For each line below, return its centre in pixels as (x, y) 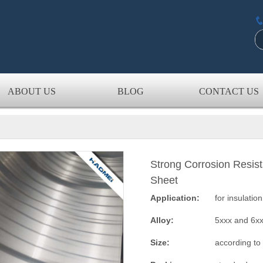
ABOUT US (32, 91)
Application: (175, 198)
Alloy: (162, 220)
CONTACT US (229, 91)
